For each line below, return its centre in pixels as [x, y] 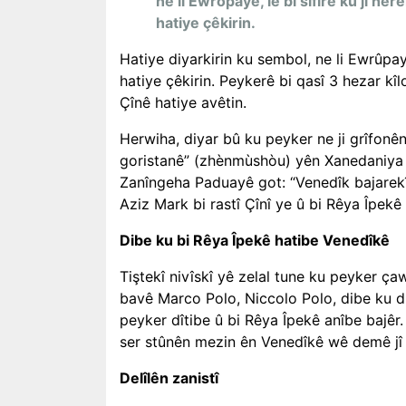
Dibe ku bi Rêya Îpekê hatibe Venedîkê [255, 240]
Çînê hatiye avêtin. [183, 102]
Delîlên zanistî [169, 378]
